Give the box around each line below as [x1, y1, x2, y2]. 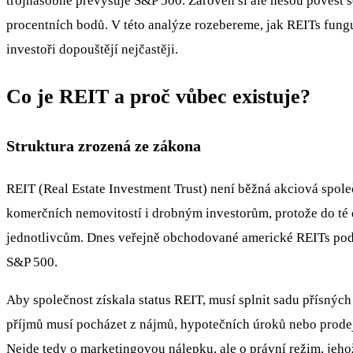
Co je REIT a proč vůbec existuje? [6, 84, 310, 108]
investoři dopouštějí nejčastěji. [6, 41, 178, 57]
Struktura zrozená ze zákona [6, 137, 201, 155]
